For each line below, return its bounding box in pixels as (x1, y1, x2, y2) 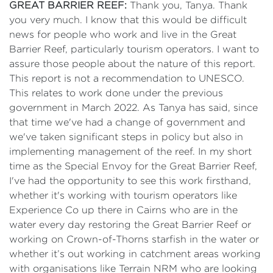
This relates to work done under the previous (9, 88, 223, 98)
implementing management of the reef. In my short (9, 146, 252, 157)
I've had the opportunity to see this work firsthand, (9, 175, 251, 186)
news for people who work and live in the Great (9, 29, 236, 40)
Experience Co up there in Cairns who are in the (9, 205, 238, 215)
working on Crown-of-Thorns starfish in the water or (9, 234, 259, 244)
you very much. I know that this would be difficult (9, 15, 247, 25)
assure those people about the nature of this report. (9, 58, 255, 69)
